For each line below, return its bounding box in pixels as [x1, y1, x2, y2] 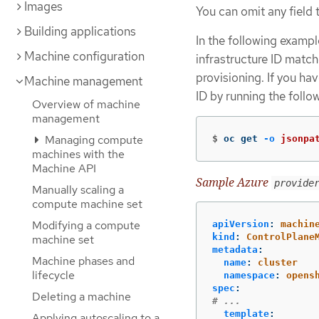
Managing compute [42, 132, 143, 147]
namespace [224, 269, 275, 281]
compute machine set [32, 197, 142, 211]
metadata [212, 244, 258, 255]
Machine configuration [24, 48, 145, 64]
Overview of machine [32, 97, 140, 112]
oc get [224, 133, 263, 145]
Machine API [32, 161, 96, 176]
